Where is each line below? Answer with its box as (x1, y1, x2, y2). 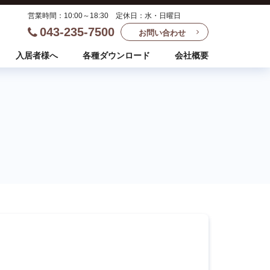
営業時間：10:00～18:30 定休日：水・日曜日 (28, 11, 181, 20)
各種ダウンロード (83, 51, 150, 60)
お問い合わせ (139, 28, 186, 37)
